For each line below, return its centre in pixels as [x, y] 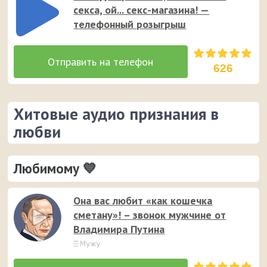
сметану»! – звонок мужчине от [150, 215]
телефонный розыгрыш [130, 24]
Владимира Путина [119, 229]
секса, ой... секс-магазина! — [142, 10]
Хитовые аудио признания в [117, 114]
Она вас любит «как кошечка [143, 200]
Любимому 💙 [55, 168]
